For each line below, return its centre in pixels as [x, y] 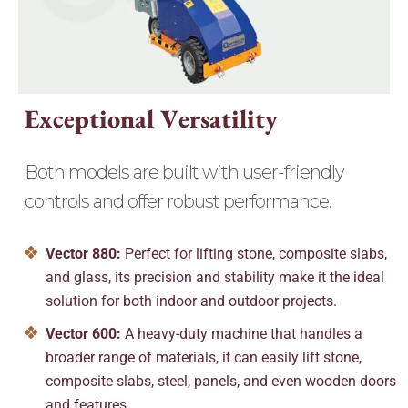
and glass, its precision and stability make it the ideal [214, 277]
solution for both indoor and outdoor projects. [191, 301]
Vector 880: [83, 253]
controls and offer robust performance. [178, 202]
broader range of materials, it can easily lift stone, [203, 357]
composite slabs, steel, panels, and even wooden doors [220, 381]
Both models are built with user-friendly [185, 173]
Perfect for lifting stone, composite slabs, [254, 253]
